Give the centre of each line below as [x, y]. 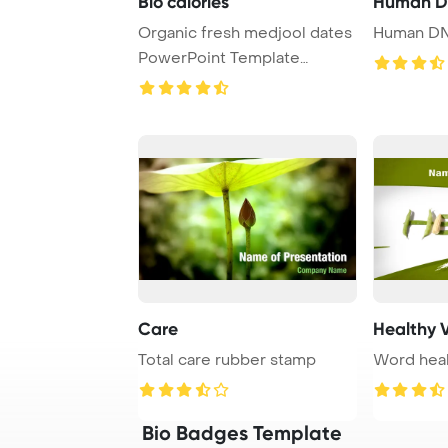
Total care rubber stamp [227, 359]
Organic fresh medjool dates [245, 32]
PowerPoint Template [219, 57]
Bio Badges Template [242, 432]
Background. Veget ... [216, 82]
